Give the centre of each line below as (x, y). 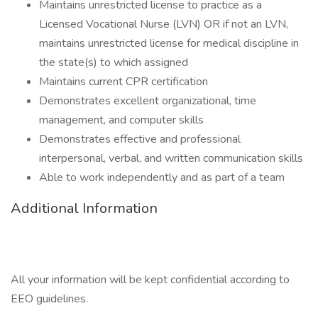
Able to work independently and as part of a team (162, 177)
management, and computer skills (121, 120)
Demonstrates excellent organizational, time (148, 101)
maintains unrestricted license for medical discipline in (169, 43)
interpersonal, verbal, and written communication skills (171, 158)
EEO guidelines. (49, 299)
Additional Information (84, 208)
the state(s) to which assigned (114, 62)
